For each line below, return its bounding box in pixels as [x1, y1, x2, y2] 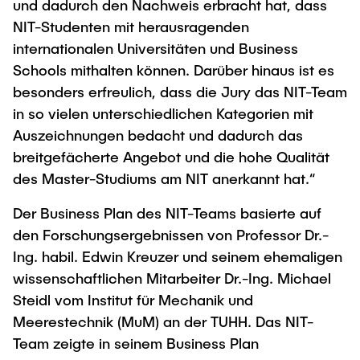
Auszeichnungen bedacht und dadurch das [13, 126, 303, 144]
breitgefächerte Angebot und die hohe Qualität [13, 148, 329, 166]
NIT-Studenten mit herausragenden [13, 18, 249, 35]
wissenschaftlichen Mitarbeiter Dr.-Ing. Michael [13, 269, 331, 287]
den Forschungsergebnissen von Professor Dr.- [13, 226, 329, 243]
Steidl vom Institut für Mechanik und [13, 291, 253, 309]
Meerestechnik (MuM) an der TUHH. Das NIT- [13, 313, 313, 330]
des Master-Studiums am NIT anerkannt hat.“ [13, 170, 315, 187]
